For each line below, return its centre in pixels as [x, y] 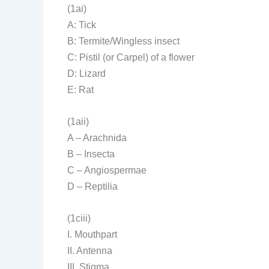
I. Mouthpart [92, 234]
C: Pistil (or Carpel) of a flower [131, 58]
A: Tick [82, 25]
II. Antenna [90, 250]
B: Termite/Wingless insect [123, 41]
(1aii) [78, 121]
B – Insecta [91, 154]
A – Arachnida [97, 138]
